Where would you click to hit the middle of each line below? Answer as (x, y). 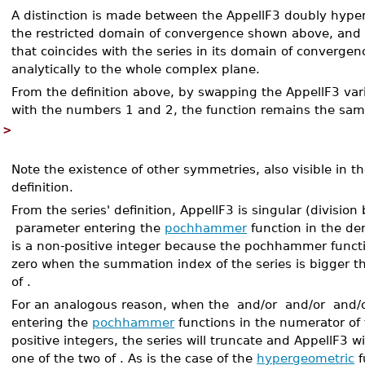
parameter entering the (88, 228)
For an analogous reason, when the (123, 304)
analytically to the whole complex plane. (136, 69)
